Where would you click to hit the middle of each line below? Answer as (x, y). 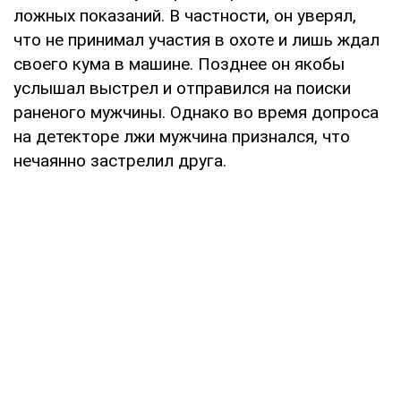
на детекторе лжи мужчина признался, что (182, 136)
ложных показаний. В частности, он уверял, (185, 15)
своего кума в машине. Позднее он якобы (179, 64)
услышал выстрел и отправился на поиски (182, 88)
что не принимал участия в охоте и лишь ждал (196, 39)
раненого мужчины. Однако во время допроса (196, 112)
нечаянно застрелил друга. (120, 160)
